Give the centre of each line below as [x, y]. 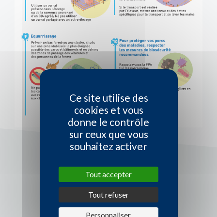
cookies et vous [108, 109]
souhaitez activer [108, 146]
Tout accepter [108, 174]
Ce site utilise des [108, 97]
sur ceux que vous [108, 134]
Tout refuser [108, 194]
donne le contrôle [108, 122]
